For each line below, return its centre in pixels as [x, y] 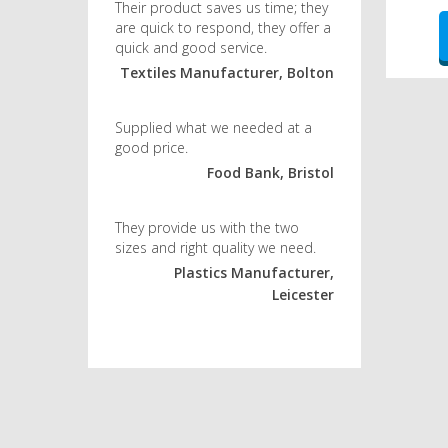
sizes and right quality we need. [216, 248]
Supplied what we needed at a [214, 128]
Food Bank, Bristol [271, 173]
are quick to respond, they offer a [223, 28]
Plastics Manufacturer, [254, 273]
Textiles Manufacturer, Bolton [227, 73]
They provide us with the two [207, 228]
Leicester [303, 295]
